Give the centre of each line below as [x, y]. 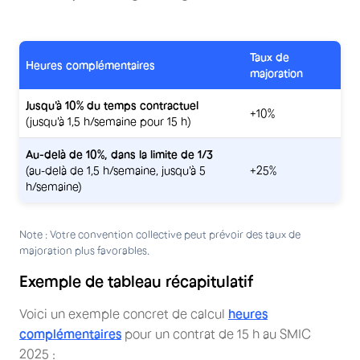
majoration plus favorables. [84, 251]
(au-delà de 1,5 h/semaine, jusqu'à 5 [116, 171]
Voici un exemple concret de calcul [124, 314]
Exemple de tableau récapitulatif [136, 282]
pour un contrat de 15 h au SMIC [216, 334]
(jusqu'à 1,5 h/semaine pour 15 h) [108, 122]
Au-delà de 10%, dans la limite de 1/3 [119, 155]
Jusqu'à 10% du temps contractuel [112, 106]
